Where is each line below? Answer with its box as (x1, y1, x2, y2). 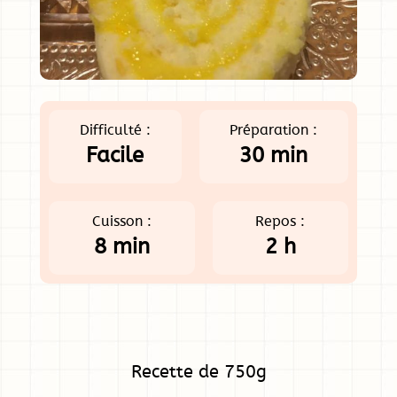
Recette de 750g (130, 362, 267, 381)
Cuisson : (91, 214, 152, 229)
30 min (239, 144, 308, 167)
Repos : (255, 214, 306, 229)
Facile (86, 144, 144, 167)
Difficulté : (79, 122, 151, 137)
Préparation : (230, 122, 318, 137)
